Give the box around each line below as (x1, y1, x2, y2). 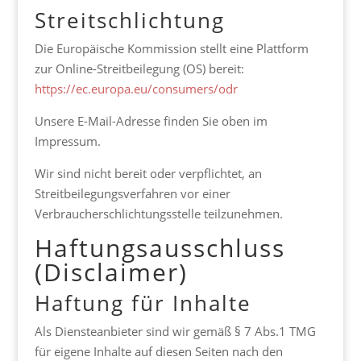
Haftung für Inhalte (34, 288, 251, 317)
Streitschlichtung (34, 6, 225, 35)
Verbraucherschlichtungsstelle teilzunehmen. (34, 205, 283, 222)
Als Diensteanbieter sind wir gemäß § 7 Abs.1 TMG (34, 323, 316, 339)
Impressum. (34, 133, 101, 149)
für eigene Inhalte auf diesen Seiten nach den (34, 343, 283, 359)
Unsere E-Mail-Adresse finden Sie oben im (34, 113, 268, 129)
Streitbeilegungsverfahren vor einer (34, 185, 230, 201)
